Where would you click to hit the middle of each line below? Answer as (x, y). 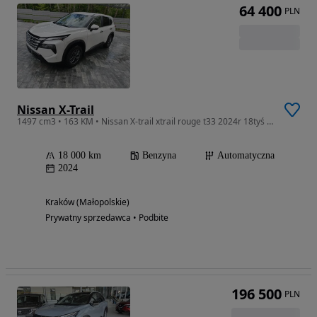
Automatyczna (246, 155)
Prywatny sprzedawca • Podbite (107, 217)
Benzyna (159, 155)
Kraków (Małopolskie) (87, 202)
